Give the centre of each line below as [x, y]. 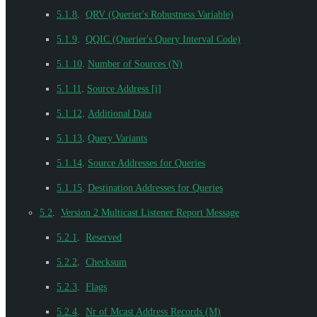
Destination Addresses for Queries [155, 188]
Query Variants [117, 138]
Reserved [104, 237]
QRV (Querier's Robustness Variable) [160, 14]
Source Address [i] [124, 88]
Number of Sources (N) [135, 64]
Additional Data [120, 113]
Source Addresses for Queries [146, 163]
